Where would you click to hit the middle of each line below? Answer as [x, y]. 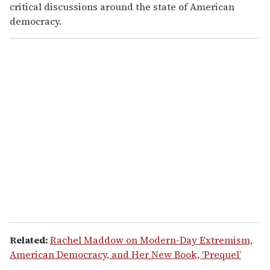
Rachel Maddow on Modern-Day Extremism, [151, 240]
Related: [30, 240]
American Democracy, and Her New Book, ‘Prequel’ [125, 255]
